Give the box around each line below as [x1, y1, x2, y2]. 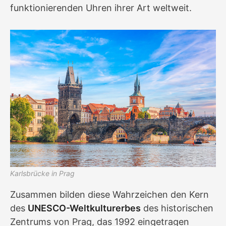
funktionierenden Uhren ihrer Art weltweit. [10, 2, 192, 13]
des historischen [141, 202, 213, 213]
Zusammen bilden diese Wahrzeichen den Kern [10, 189, 209, 200]
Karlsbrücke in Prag [10, 168, 75, 178]
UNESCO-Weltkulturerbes [28, 202, 141, 213]
